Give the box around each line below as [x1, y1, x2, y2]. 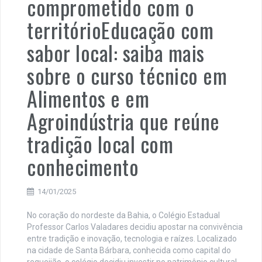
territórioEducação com [27, 13, 213, 45]
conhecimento [27, 150, 139, 182]
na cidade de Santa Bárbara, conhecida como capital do [27, 245, 231, 255]
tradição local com [27, 127, 173, 159]
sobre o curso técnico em [27, 59, 227, 91]
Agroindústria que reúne [27, 105, 220, 136]
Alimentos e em [27, 82, 149, 113]
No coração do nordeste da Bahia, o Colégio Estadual [27, 210, 220, 220]
